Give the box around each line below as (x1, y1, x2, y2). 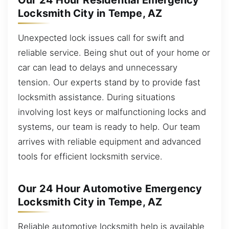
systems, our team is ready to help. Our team (18, 121, 200, 132)
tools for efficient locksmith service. (18, 151, 163, 162)
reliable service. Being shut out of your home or (18, 47, 210, 58)
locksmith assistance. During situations (18, 91, 175, 102)
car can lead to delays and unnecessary (18, 62, 177, 73)
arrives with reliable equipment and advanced (18, 136, 201, 147)
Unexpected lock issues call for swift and (18, 32, 184, 43)
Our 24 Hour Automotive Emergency (18, 182, 202, 195)
